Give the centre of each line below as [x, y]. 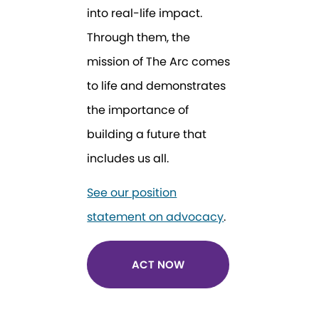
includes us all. [128, 159]
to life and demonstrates [157, 86]
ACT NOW [158, 265]
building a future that [147, 135]
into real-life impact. [145, 14]
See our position [132, 192]
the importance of [138, 110]
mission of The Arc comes [159, 62]
